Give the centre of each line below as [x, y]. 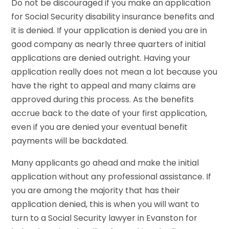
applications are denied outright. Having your [101, 58]
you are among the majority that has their [96, 190]
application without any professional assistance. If [111, 176]
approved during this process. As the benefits [103, 99]
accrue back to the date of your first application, [109, 113]
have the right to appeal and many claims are [104, 85]
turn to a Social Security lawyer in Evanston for [105, 218]
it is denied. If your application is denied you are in [109, 30]
